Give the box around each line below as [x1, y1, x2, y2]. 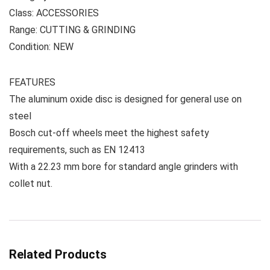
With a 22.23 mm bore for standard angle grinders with [9, 161, 238, 172]
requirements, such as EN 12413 [9, 144, 145, 155]
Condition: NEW [9, 41, 74, 52]
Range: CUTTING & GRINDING [9, 24, 136, 36]
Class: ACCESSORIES [9, 7, 99, 19]
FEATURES [9, 77, 55, 88]
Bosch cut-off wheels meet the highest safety [9, 127, 209, 139]
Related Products [9, 247, 107, 262]
